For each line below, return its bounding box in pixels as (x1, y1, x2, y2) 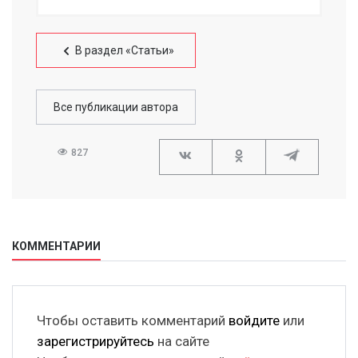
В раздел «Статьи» (75, 44, 174, 58)
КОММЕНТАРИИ (12, 240, 101, 253)
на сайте (154, 333, 209, 350)
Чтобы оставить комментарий (37, 312, 229, 329)
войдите (229, 312, 280, 329)
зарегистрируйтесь (37, 333, 154, 350)
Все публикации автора (54, 101, 178, 114)
